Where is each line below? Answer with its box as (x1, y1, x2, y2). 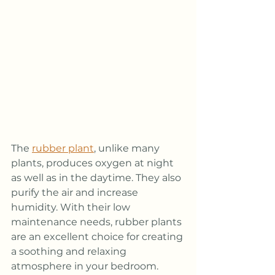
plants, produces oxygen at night (11, 157, 176, 169)
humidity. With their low (11, 201, 133, 213)
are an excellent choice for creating (11, 230, 185, 242)
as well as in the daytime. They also (11, 171, 184, 184)
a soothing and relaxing (11, 245, 129, 257)
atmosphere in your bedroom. (11, 260, 158, 272)
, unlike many (94, 142, 162, 154)
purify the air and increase (11, 186, 141, 198)
